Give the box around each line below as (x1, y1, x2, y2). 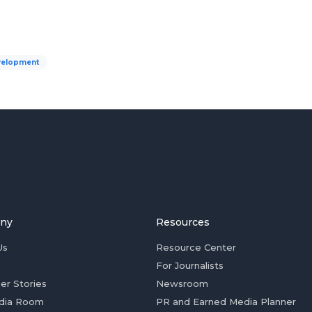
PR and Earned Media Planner (156, 296, 296, 307)
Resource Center (156, 242, 236, 253)
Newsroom (156, 278, 208, 289)
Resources (156, 216, 210, 228)
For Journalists (156, 260, 224, 271)
